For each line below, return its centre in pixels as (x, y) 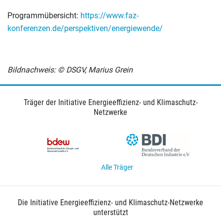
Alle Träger (117, 168)
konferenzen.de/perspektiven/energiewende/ (85, 29)
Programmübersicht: (44, 16)
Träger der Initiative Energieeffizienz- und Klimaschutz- (110, 103)
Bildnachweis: (32, 70)
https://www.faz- (110, 16)
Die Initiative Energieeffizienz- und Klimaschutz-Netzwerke (110, 203)
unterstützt (110, 213)
